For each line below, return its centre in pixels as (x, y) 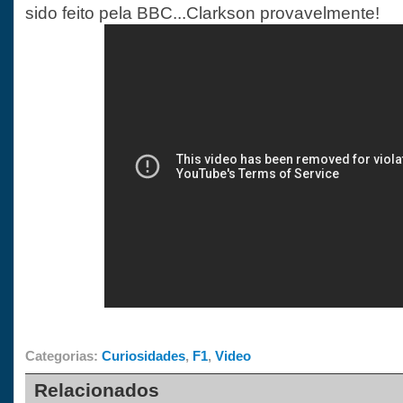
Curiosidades (143, 355)
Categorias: (63, 355)
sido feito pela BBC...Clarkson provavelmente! (202, 13)
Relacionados (97, 390)
